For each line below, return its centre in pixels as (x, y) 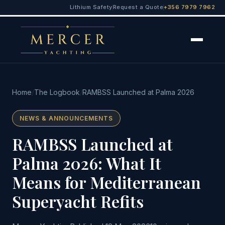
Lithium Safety (91, 7)
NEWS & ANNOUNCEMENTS (66, 118)
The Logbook (57, 92)
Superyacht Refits (78, 201)
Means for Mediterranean (106, 182)
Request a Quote (138, 7)
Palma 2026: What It (87, 163)
